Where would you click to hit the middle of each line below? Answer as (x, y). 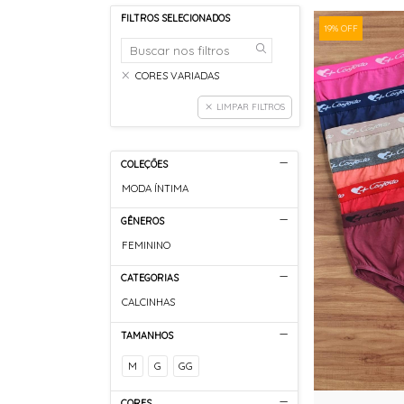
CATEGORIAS (149, 278)
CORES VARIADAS (178, 75)
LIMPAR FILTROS (250, 107)
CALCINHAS (149, 303)
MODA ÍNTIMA (156, 188)
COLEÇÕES (144, 164)
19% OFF (340, 28)
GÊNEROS (142, 220)
